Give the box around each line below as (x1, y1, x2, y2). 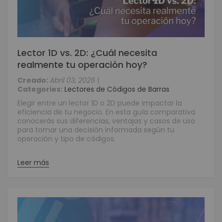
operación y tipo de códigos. (17, 134, 115, 144)
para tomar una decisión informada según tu (17, 125, 174, 135)
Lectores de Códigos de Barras (64, 84, 169, 94)
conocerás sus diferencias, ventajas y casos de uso (17, 116, 195, 126)
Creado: (17, 75, 48, 85)
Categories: (17, 84, 62, 94)
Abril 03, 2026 (50, 75, 95, 85)
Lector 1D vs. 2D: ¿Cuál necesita (17, 47, 157, 59)
